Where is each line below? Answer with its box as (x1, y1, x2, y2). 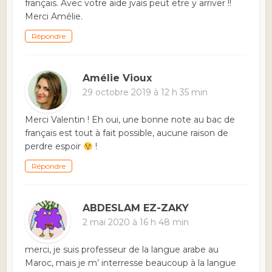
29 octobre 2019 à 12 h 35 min (83, 87, 208, 98)
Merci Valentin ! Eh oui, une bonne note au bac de (25, 114, 236, 126)
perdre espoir (25, 141, 84, 152)
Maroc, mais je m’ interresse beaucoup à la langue (25, 257, 237, 269)
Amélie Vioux (83, 72, 152, 84)
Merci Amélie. (25, 11, 83, 22)
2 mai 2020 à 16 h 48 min (83, 217, 189, 228)
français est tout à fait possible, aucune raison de (25, 127, 229, 139)
